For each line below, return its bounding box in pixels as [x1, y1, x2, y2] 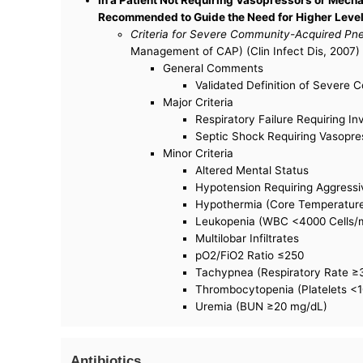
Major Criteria [163, 95, 234, 109]
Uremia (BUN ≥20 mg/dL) [195, 299, 328, 313]
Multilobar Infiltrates [195, 231, 300, 245]
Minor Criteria [163, 146, 234, 160]
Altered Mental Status [195, 163, 310, 177]
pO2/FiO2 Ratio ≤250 [195, 248, 305, 262]
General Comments [163, 61, 264, 75]
